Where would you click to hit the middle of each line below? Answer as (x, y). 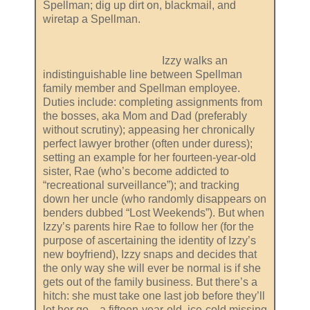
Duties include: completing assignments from (153, 102)
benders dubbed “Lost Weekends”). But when (154, 212)
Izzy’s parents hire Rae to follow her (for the (148, 226)
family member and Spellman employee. (142, 88)
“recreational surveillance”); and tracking (141, 185)
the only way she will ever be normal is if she (152, 268)
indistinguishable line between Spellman (143, 74)
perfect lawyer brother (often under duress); (148, 143)
